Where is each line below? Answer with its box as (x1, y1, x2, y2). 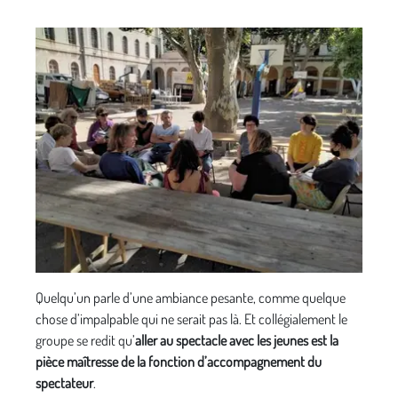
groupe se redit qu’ (36, 331, 135, 350)
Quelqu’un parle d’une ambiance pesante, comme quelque (36, 289, 346, 307)
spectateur (36, 374, 93, 393)
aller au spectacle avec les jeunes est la (135, 331, 338, 350)
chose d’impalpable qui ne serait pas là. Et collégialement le (36, 310, 347, 329)
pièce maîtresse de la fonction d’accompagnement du (36, 353, 322, 371)
